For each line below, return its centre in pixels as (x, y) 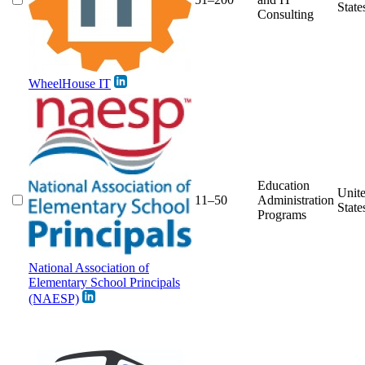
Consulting (286, 14)
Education (284, 185)
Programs (282, 214)
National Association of (89, 267)
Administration (296, 200)
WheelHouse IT (70, 83)
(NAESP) (54, 298)
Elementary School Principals (104, 282)
